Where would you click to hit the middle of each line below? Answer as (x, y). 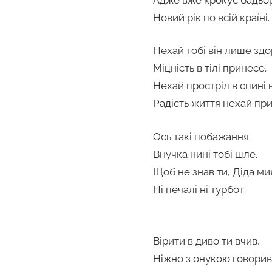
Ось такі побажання (201, 136)
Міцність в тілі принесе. (210, 68)
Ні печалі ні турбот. (199, 189)
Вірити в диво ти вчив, (206, 241)
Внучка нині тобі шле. (205, 154)
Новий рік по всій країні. (211, 17)
